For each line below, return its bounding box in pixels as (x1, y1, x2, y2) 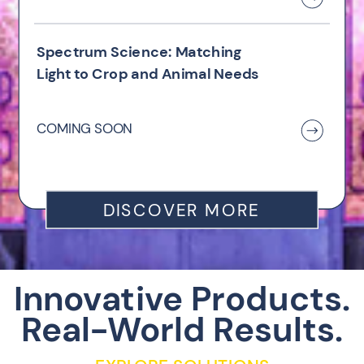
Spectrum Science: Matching (36, 41, 241, 62)
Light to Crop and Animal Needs (36, 63, 260, 84)
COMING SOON (36, 119, 132, 138)
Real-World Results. (20, 306, 344, 352)
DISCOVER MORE (103, 198, 260, 222)
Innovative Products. (13, 276, 351, 321)
